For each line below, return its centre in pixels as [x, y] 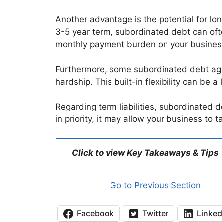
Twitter [155, 213]
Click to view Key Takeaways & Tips [145, 152]
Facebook [95, 213]
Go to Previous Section [155, 185]
